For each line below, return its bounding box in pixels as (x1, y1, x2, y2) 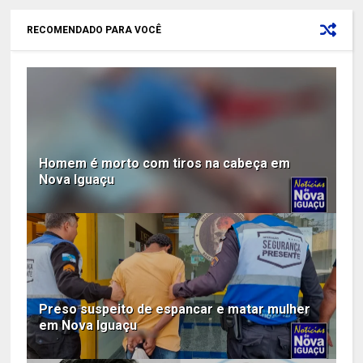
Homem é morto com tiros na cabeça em (39, 155, 291, 171)
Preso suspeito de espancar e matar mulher (39, 301, 311, 317)
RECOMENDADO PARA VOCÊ (27, 23, 162, 36)
